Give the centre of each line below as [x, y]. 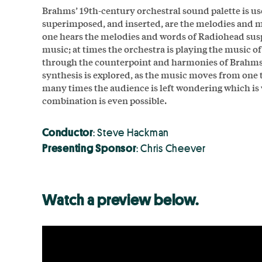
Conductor [68, 132]
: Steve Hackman [131, 132]
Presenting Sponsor [89, 148]
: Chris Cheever [171, 148]
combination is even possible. [104, 100]
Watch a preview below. [120, 200]
